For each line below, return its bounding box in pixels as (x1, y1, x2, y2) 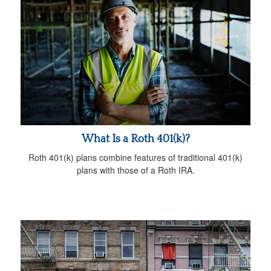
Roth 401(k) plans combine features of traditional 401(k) (28, 151, 243, 164)
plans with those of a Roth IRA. (76, 164, 195, 177)
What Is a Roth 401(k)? (81, 133, 190, 146)
